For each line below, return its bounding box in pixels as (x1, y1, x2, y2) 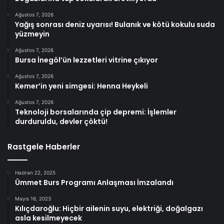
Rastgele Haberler (7, 141, 80, 152)
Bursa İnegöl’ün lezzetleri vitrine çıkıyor (15, 54, 158, 65)
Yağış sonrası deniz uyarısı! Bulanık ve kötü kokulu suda (15, 19, 215, 29)
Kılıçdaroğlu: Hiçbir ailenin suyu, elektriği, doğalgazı (15, 203, 203, 213)
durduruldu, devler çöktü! (15, 116, 107, 126)
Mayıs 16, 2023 (15, 195, 51, 201)
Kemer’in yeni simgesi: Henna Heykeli (15, 80, 148, 91)
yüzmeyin (15, 28, 49, 39)
